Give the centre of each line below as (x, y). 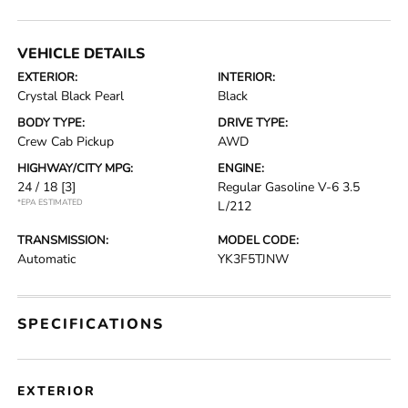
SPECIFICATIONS (91, 324)
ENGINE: (241, 168)
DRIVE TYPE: (253, 123)
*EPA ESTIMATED (51, 202)
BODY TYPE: (51, 123)
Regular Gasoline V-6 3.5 (289, 187)
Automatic (47, 259)
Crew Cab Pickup (66, 142)
